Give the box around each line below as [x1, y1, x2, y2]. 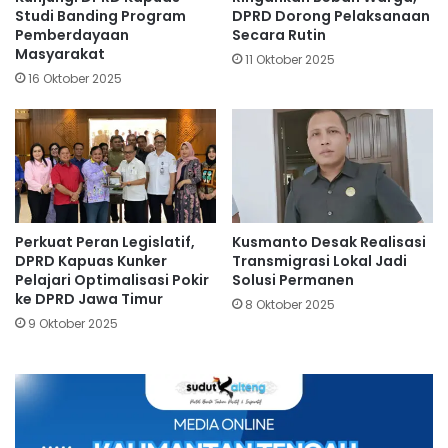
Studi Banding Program [15, 6, 186, 27]
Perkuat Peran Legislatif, [15, 231, 195, 252]
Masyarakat [15, 44, 105, 65]
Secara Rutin [232, 25, 326, 46]
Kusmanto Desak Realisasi [232, 231, 426, 252]
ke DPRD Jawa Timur [15, 288, 163, 309]
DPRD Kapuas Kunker [15, 250, 167, 271]
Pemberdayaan [15, 25, 129, 46]
